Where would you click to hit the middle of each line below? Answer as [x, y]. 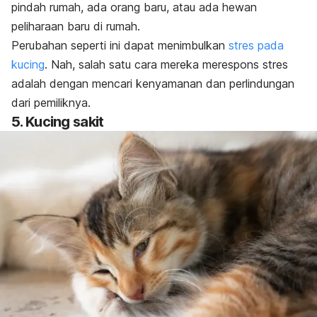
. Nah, [62, 65]
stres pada [256, 46]
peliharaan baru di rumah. [77, 27]
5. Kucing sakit [58, 122]
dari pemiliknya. [53, 103]
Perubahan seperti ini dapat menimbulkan [120, 46]
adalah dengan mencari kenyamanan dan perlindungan [153, 84]
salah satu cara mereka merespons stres [183, 65]
